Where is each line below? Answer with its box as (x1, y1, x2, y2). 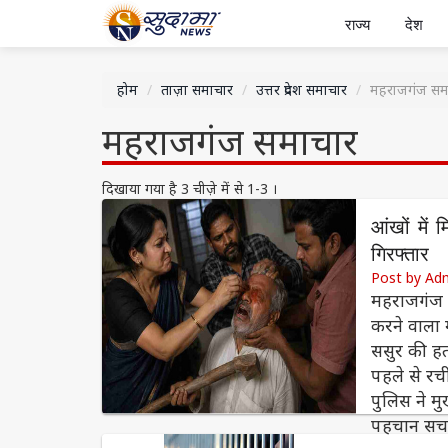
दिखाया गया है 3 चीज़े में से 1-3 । (102, 179, 277, 199)
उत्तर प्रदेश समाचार (256, 80, 347, 100)
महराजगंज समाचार (102, 117, 358, 167)
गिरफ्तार (371, 244, 430, 266)
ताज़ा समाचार (161, 80, 233, 100)
